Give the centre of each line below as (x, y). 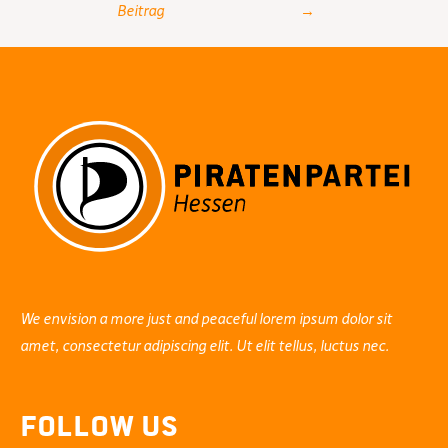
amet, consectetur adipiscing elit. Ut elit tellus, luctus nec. (204, 345)
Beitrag (140, 11)
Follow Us (99, 423)
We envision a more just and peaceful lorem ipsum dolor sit (206, 318)
